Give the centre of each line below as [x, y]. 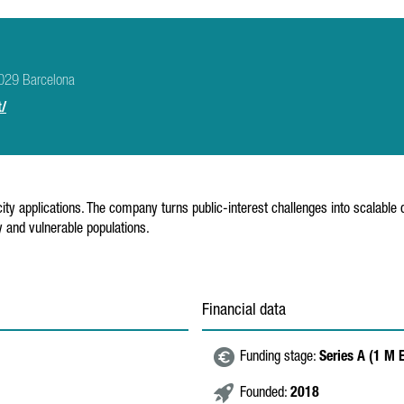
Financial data [244, 311]
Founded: [265, 394]
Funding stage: [280, 358]
